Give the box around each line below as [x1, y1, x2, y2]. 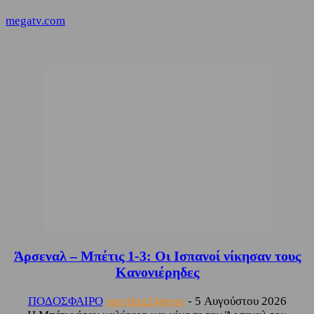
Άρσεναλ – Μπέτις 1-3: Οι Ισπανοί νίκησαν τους [13, 247, 301, 264]
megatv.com [6, 13, 65, 27]
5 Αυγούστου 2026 [194, 294, 287, 308]
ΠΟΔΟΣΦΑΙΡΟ [27, 294, 103, 308]
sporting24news [105, 294, 185, 308]
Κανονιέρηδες [115, 264, 199, 280]
